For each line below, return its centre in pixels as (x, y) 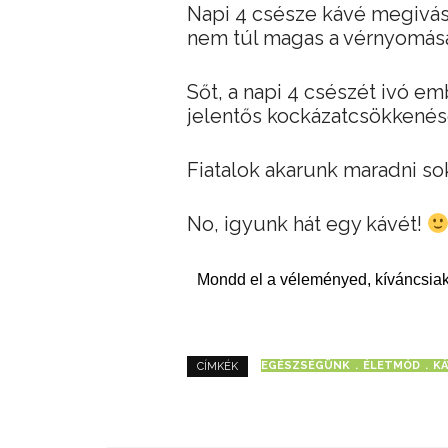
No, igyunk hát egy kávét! (307, 223)
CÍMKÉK (217, 366)
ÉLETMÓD (391, 366)
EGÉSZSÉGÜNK (305, 366)
